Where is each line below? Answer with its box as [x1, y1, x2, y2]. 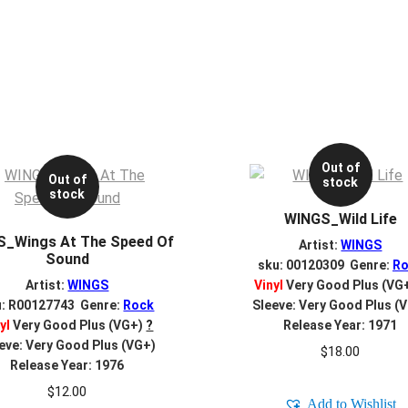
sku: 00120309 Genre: [257, 258, 393, 273]
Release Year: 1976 [10, 358, 125, 373]
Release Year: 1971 [283, 318, 398, 333]
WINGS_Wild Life [283, 209, 397, 228]
